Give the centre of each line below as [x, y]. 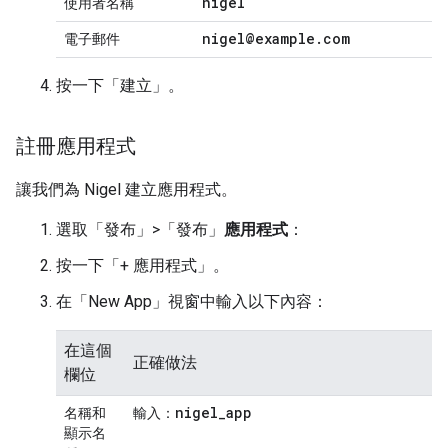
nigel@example [258, 39]
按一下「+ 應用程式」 [134, 266]
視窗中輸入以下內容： [248, 302]
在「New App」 [112, 302]
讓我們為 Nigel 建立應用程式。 [126, 190]
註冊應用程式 [76, 146]
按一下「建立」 [112, 86]
